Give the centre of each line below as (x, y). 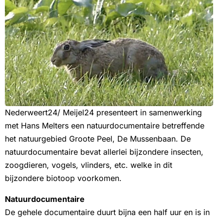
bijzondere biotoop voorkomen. (63, 178)
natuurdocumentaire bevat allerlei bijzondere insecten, (104, 152)
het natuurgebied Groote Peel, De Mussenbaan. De (98, 138)
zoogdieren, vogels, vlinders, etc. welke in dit (89, 165)
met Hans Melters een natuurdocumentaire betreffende (105, 125)
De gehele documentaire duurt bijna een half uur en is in (107, 212)
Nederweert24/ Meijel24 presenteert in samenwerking (103, 112)
